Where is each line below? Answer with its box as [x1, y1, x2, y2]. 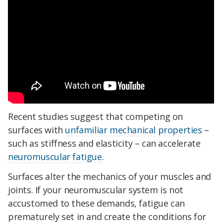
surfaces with [8, 124, 65, 136]
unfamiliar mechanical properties [65, 124, 202, 136]
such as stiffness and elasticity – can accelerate [8, 137, 201, 150]
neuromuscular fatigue [8, 151, 102, 163]
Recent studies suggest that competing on [8, 111, 183, 123]
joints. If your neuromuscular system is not [8, 184, 183, 196]
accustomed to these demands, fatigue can [8, 197, 185, 210]
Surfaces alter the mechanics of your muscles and [8, 170, 211, 183]
